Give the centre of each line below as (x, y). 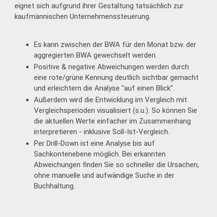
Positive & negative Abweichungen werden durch (111, 67)
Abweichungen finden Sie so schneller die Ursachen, (116, 165)
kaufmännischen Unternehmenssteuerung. (83, 17)
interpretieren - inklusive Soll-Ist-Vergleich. (102, 132)
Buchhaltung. (54, 186)
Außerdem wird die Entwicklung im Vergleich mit (110, 100)
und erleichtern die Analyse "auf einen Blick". (104, 88)
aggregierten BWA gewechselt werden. (95, 55)
